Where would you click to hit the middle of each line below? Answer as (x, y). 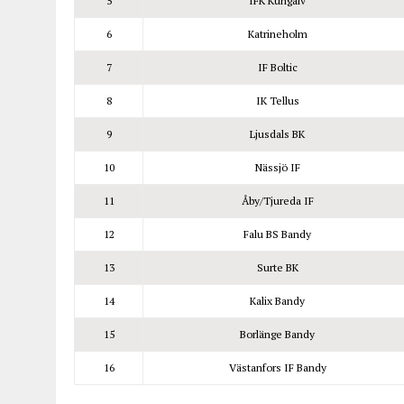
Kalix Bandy (277, 301)
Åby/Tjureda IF (277, 201)
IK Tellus (277, 101)
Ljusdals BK (277, 134)
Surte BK (277, 267)
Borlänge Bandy (277, 334)
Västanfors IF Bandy (277, 367)
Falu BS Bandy (277, 234)
